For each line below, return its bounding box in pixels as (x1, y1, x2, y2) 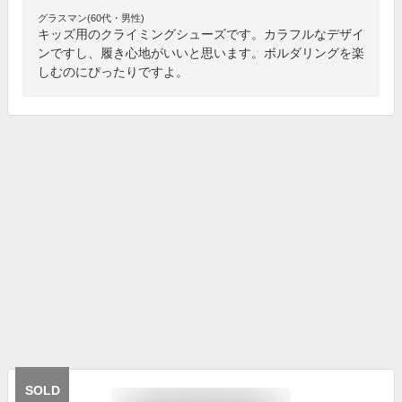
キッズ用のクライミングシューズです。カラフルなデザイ (38, 26, 364, 41)
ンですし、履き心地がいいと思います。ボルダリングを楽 (38, 45, 364, 60)
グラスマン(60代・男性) (38, 12, 144, 23)
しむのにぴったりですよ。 (38, 64, 188, 79)
